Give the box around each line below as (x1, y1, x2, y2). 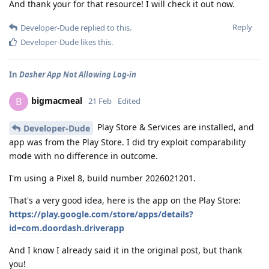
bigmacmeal (31, 94, 82, 106)
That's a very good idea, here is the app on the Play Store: (9, 194, 241, 206)
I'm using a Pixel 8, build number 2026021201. (9, 172, 196, 184)
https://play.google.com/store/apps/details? (9, 208, 193, 220)
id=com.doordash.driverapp (9, 222, 124, 234)
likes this (79, 36, 111, 47)
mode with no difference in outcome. (9, 150, 158, 162)
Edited (118, 95, 141, 106)
